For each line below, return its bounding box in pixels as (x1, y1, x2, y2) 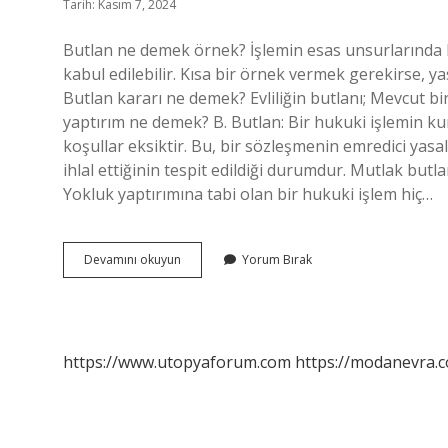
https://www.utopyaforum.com (63, 351, 291, 373)
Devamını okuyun (84, 251, 181, 268)
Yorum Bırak (242, 251, 312, 268)
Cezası (180, 268, 217, 285)
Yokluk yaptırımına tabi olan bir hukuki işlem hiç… (63, 183, 433, 205)
